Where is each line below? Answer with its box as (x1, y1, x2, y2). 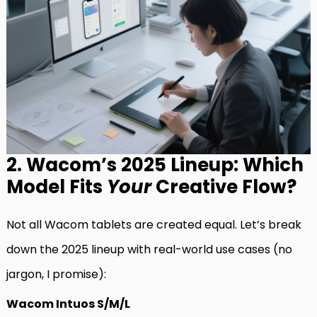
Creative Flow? (151, 174, 296, 200)
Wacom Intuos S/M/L (6, 296, 130, 313)
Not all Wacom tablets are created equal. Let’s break (6, 217, 301, 234)
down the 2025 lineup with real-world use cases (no (6, 241, 292, 258)
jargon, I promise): (6, 266, 106, 283)
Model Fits (6, 174, 107, 200)
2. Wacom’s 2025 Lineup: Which (6, 152, 304, 178)
